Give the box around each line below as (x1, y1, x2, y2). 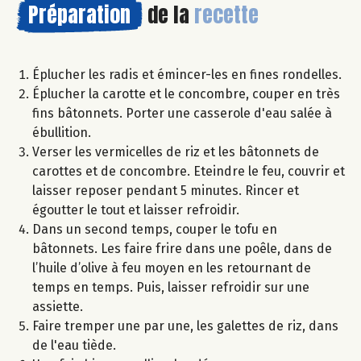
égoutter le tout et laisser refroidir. (32, 201, 239, 218)
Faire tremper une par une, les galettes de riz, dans (32, 317, 338, 334)
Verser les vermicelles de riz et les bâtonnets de (32, 143, 319, 160)
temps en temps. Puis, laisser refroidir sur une (32, 279, 309, 295)
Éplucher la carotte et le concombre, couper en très (32, 85, 340, 102)
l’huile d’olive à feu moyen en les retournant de (32, 259, 311, 276)
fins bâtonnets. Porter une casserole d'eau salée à (32, 105, 332, 121)
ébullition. (32, 124, 91, 140)
